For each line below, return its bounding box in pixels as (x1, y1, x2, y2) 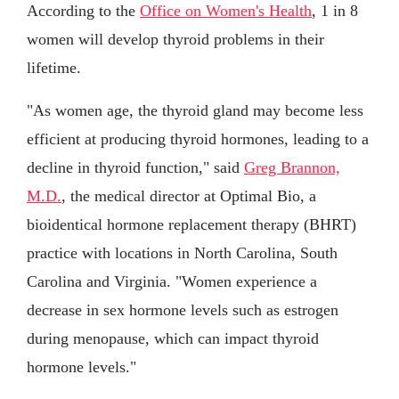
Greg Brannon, (244, 159, 340, 177)
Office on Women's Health (140, 2, 312, 20)
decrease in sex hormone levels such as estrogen (27, 301, 338, 320)
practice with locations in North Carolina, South (27, 244, 338, 263)
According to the (27, 2, 140, 20)
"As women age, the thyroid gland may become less (27, 102, 363, 120)
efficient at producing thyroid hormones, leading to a (27, 130, 369, 149)
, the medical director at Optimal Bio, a (61, 187, 316, 206)
